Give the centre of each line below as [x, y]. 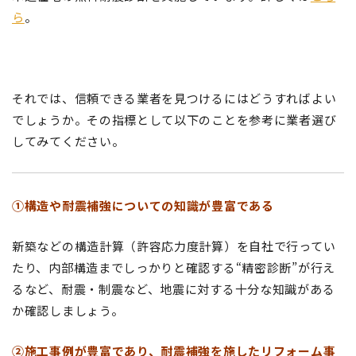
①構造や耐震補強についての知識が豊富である [143, 205]
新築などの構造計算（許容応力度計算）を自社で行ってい [174, 246]
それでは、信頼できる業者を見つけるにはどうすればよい [174, 98]
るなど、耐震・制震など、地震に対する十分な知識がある [174, 288]
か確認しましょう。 [68, 310]
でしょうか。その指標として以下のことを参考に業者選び [174, 119]
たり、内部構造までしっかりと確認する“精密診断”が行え [174, 267]
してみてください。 [68, 141]
